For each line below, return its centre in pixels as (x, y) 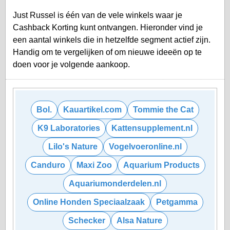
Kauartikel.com (92, 109)
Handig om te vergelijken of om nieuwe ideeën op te (107, 52)
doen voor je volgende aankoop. (71, 64)
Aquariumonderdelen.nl (115, 183)
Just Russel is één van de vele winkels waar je (98, 15)
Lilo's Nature (73, 146)
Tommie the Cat (163, 109)
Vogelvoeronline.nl (145, 146)
